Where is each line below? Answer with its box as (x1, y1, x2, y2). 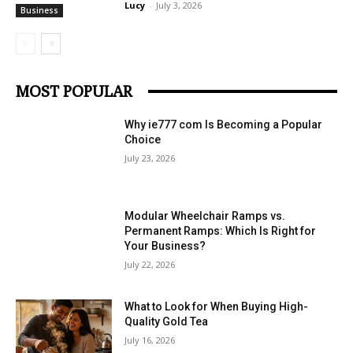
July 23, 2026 (124, 152, 176, 165)
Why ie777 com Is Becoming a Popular (124, 118, 323, 132)
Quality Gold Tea (124, 315, 209, 329)
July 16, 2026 (124, 334, 176, 347)
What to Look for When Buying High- (124, 300, 309, 314)
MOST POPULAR (16, 82, 132, 101)
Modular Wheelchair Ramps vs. (124, 209, 286, 222)
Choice (124, 133, 162, 147)
